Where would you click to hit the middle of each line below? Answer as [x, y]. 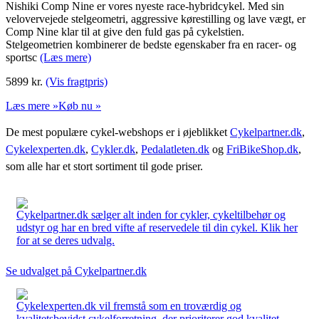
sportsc [23, 57]
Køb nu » [80, 105]
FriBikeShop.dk [262, 149]
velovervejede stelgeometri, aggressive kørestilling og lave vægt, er [156, 19]
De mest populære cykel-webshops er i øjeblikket [118, 132]
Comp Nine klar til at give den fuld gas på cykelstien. [125, 31]
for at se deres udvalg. [66, 240]
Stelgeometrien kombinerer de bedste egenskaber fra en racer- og [151, 44]
